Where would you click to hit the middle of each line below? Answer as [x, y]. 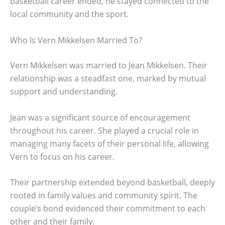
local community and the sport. [69, 14]
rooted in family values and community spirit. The [104, 196]
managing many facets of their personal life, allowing [109, 143]
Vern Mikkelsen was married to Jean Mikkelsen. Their [109, 65]
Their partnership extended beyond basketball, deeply [113, 183]
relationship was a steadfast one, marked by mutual [108, 78]
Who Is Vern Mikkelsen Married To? [76, 40]
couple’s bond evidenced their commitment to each [108, 209]
